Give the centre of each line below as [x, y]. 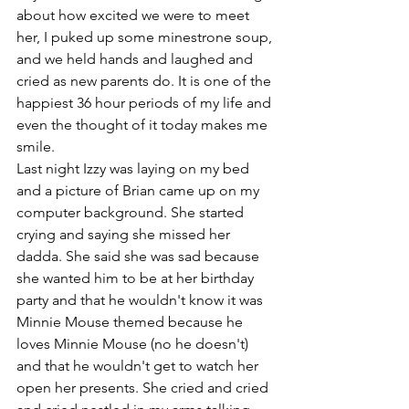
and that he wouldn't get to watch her [139, 366]
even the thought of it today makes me [144, 125]
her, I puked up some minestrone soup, [146, 37]
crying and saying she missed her [125, 234]
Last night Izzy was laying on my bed [135, 168]
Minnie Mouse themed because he [131, 322]
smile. [36, 147]
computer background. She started [132, 212]
